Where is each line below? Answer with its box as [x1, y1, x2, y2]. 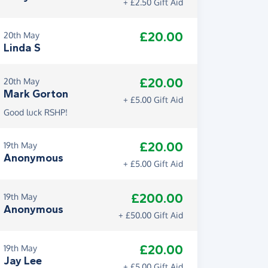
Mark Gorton [4, 87, 68, 100]
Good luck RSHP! [4, 107, 68, 117]
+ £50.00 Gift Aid [118, 210, 183, 220]
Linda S [4, 41, 41, 54]
